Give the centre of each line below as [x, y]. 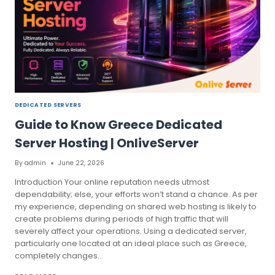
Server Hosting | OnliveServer [107, 143]
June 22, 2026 [82, 163]
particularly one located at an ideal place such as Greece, [131, 243]
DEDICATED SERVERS [48, 105]
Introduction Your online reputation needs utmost [112, 182]
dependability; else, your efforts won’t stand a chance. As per [136, 194]
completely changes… [59, 255]
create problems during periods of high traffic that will [122, 219]
